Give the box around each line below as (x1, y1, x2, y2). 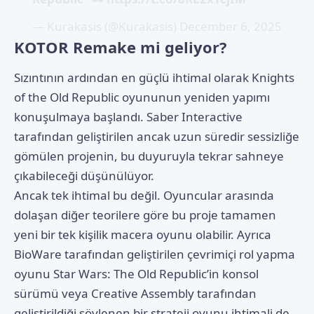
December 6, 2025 (179, 18, 282, 35)
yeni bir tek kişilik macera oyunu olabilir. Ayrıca (14, 226, 271, 243)
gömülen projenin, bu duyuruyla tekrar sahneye (14, 148, 284, 165)
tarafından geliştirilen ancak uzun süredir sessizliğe (14, 128, 299, 145)
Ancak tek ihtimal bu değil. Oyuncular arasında (14, 187, 274, 204)
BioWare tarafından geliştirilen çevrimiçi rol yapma (14, 246, 295, 263)
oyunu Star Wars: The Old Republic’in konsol (14, 266, 259, 282)
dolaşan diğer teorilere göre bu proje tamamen (14, 207, 276, 224)
